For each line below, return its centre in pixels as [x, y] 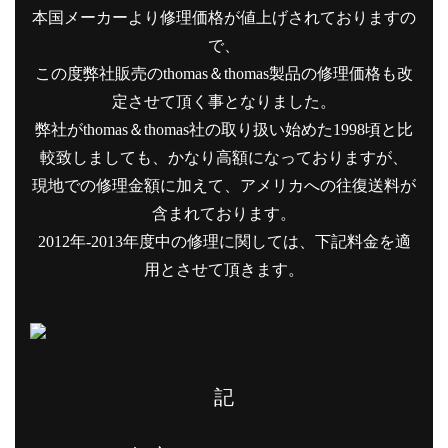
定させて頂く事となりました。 [224, 101]
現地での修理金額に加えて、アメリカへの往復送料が [224, 185]
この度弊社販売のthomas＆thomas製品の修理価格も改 [224, 73]
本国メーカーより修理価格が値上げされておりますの [224, 17]
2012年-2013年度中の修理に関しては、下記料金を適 [224, 241]
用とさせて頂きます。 [224, 269]
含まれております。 [224, 213]
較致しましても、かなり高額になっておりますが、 [224, 157]
